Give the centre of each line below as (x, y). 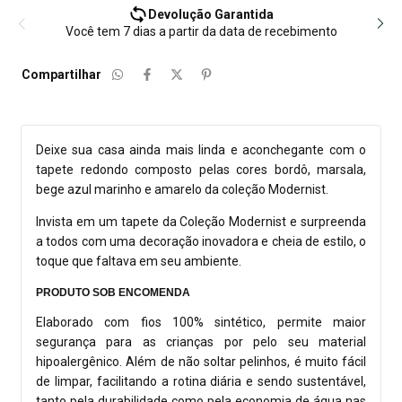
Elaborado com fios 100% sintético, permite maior (201, 323)
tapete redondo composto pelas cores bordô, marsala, (201, 170)
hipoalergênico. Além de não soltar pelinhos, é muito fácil (201, 362)
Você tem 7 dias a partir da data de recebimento (201, 32)
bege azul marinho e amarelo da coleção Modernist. (184, 190)
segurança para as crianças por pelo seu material (201, 342)
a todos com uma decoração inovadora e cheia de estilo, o (201, 242)
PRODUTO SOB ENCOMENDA (113, 293)
